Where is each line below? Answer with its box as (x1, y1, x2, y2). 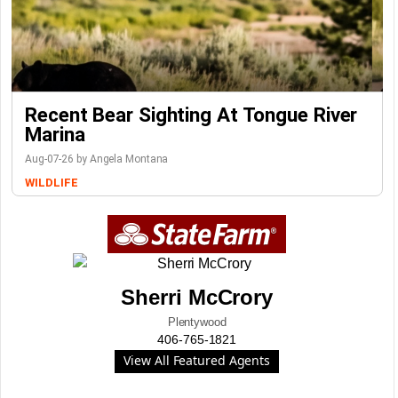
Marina (25, 123, 85, 146)
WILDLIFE (25, 176, 78, 189)
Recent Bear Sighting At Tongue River (25, 103, 358, 126)
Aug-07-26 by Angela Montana (25, 153, 169, 165)
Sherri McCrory (121, 285, 274, 309)
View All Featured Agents (123, 352, 271, 369)
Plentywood (167, 315, 227, 329)
